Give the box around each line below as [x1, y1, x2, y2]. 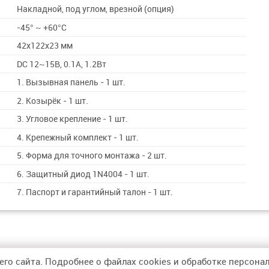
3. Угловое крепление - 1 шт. [17, 113, 128, 124]
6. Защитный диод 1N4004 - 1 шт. [17, 168, 150, 180]
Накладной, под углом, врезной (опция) [17, 4, 175, 14]
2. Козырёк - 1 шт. [17, 95, 89, 106]
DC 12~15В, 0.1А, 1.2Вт [17, 58, 107, 70]
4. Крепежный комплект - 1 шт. [17, 131, 139, 143]
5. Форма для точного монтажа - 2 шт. [17, 150, 168, 161]
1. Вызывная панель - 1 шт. [17, 77, 126, 88]
